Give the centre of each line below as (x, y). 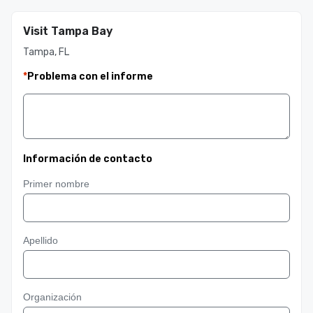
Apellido (41, 240)
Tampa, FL (46, 52)
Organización (52, 297)
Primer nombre (56, 184)
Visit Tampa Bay (68, 31)
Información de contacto (88, 159)
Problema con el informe (90, 77)
